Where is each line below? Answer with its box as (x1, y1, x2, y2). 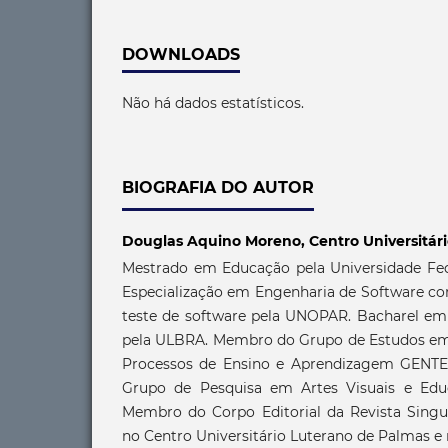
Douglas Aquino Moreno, (122, 231, 309, 250)
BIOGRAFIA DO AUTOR (122, 177, 314, 197)
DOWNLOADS (122, 44, 240, 64)
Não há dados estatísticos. (122, 93, 304, 112)
